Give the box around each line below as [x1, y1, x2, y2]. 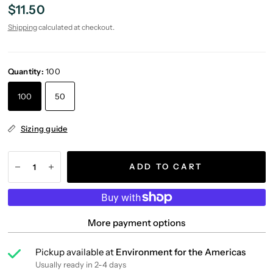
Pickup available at [35, 246, 116, 258]
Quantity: [7, 66, 46, 76]
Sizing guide [20, 123, 68, 133]
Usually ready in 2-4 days [35, 259, 126, 269]
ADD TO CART [129, 161, 203, 172]
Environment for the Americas [115, 246, 246, 258]
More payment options [88, 216, 185, 229]
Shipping [7, 22, 37, 32]
